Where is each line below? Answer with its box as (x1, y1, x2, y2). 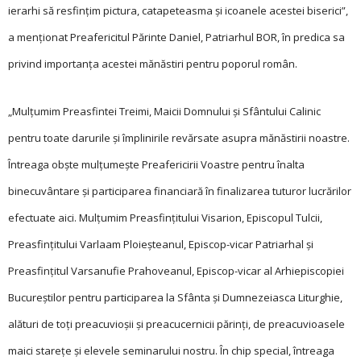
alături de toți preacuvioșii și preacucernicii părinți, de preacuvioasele (8, 317, 345, 331)
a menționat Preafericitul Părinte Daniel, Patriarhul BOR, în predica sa (8, 30, 345, 44)
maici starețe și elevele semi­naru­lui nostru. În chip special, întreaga (8, 343, 334, 358)
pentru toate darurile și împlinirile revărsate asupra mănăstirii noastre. (8, 131, 350, 145)
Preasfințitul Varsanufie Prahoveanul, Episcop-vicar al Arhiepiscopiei (8, 263, 344, 278)
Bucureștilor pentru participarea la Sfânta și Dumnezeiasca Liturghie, (8, 290, 342, 305)
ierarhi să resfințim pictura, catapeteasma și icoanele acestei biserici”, (8, 3, 348, 18)
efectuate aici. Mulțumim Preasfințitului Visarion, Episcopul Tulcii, (8, 210, 322, 225)
